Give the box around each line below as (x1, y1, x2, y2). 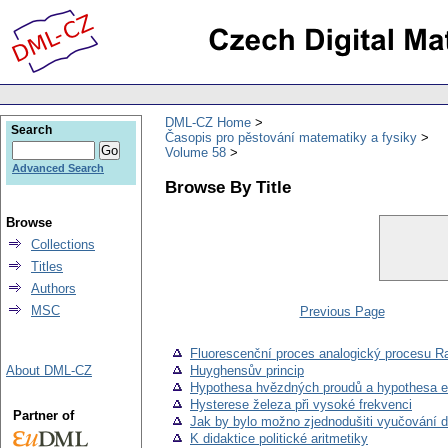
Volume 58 (165, 144, 226, 160)
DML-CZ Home (165, 114, 251, 130)
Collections (31, 237, 95, 252)
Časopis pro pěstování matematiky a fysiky (165, 129, 417, 145)
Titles (31, 259, 63, 274)
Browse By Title (165, 176, 291, 197)
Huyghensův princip (190, 363, 304, 379)
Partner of (12, 408, 74, 423)
